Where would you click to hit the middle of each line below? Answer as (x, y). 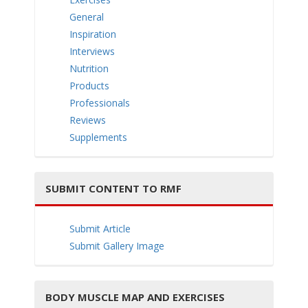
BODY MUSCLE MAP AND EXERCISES (135, 297)
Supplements (98, 137)
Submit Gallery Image (117, 245)
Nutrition (89, 68)
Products (89, 85)
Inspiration (93, 34)
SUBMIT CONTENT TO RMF (113, 188)
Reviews (88, 120)
